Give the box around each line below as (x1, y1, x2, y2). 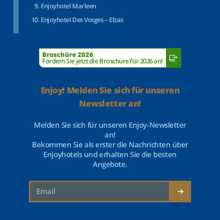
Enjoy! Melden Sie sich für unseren (40, 84, 180, 96)
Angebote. (93, 159, 127, 169)
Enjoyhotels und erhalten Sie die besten (43, 149, 177, 159)
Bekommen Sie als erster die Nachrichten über (32, 139, 188, 149)
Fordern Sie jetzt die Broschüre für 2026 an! (42, 56, 163, 65)
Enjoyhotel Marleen (41, 1, 96, 10)
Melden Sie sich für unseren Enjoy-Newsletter (34, 120, 186, 130)
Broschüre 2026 (42, 50, 93, 59)
